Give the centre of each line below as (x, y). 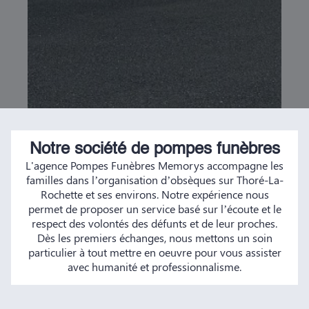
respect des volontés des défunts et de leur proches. (154, 223)
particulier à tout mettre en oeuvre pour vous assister (154, 252)
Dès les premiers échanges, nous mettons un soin (154, 238)
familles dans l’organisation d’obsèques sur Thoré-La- (154, 180)
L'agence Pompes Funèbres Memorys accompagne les (154, 165)
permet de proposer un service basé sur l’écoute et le (154, 209)
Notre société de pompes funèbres (154, 150)
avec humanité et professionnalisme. (154, 267)
